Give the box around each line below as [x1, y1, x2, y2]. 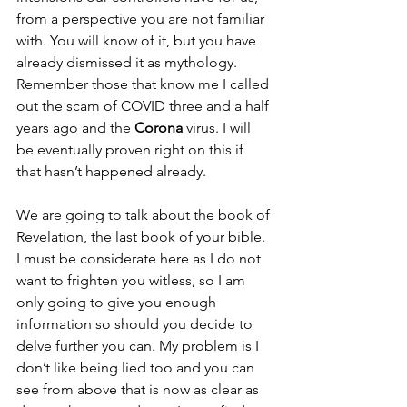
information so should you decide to [16, 315, 256, 333]
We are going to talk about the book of [16, 206, 273, 223]
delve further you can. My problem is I [16, 337, 263, 354]
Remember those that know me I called [16, 75, 273, 93]
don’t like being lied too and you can [16, 359, 258, 376]
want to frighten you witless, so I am [16, 272, 249, 289]
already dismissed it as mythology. [16, 54, 241, 71]
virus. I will [183, 119, 254, 136]
